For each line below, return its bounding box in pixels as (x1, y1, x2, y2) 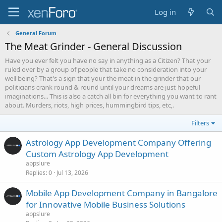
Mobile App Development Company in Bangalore (26, 187, 218, 199)
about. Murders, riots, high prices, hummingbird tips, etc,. (5, 101, 174, 110)
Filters (191, 118, 210, 127)
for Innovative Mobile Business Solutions (26, 199, 185, 210)
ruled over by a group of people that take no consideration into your (5, 65, 207, 74)
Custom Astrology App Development (26, 148, 168, 160)
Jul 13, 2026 (56, 168, 88, 177)
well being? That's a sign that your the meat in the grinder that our (5, 74, 201, 83)
